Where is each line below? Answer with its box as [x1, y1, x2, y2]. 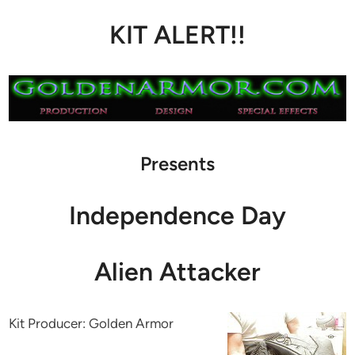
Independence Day [69, 200, 286, 231]
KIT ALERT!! [109, 19, 246, 50]
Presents [140, 151, 215, 175]
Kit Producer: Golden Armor [9, 315, 174, 331]
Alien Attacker [94, 256, 261, 287]
